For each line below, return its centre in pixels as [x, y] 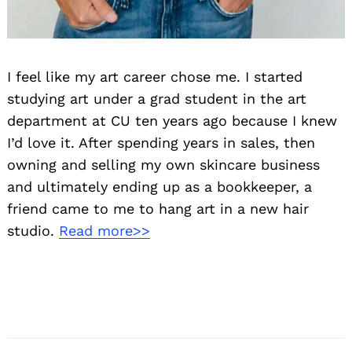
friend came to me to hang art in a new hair [158, 209]
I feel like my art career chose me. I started [155, 77]
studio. [33, 231]
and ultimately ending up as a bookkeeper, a [159, 187]
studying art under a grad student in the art [157, 99]
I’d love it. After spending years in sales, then [161, 143]
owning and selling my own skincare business [163, 165]
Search [54, 30]
